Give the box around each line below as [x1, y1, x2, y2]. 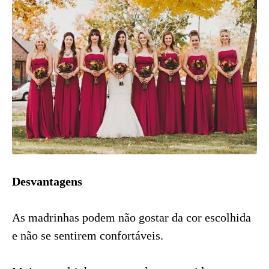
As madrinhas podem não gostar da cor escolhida [12, 210, 251, 224]
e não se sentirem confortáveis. [12, 228, 163, 242]
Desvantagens [12, 174, 82, 188]
